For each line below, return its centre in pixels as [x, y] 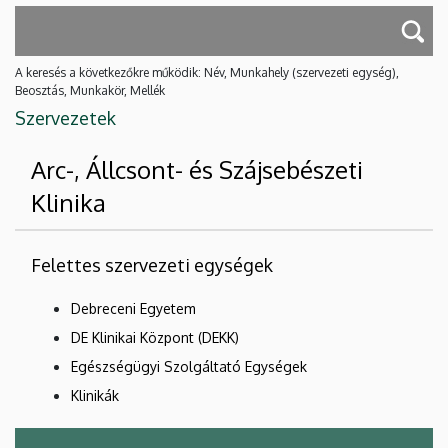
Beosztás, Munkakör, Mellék [90, 91]
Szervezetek [65, 118]
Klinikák [95, 396]
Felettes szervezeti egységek [152, 265]
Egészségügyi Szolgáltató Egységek [189, 367]
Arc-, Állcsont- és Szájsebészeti [197, 170]
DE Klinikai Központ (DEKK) [155, 338]
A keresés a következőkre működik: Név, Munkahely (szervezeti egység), [207, 73]
